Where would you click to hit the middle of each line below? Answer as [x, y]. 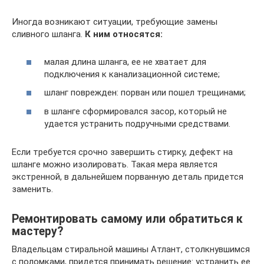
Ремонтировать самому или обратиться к [127, 219]
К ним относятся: [124, 34]
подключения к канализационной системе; [132, 74]
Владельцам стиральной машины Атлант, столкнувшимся [131, 249]
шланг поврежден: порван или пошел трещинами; [145, 93]
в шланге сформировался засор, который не [136, 111]
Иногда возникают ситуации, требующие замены [115, 22]
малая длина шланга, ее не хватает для [125, 62]
